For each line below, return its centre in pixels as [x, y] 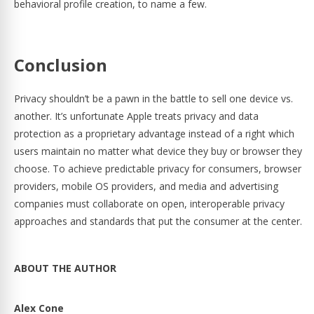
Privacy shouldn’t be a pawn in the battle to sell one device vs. [153, 98]
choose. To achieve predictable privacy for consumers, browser [158, 169]
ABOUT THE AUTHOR [65, 268]
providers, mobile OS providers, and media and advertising [146, 186]
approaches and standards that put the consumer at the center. [158, 221]
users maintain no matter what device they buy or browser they [158, 151]
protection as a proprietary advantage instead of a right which [154, 134]
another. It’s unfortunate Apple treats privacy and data [136, 116]
